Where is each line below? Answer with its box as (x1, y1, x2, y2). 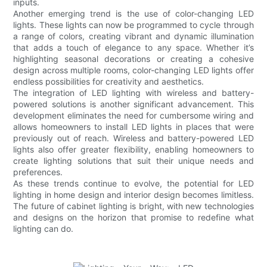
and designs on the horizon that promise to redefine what (13, 212, 254, 222)
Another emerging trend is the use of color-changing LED (13, 8, 254, 18)
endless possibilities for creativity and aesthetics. (13, 76, 204, 86)
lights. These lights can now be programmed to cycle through (13, 19, 254, 30)
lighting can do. (13, 223, 74, 234)
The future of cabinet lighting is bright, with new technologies (13, 200, 254, 211)
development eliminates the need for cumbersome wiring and (13, 110, 254, 120)
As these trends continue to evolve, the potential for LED (13, 178, 254, 188)
